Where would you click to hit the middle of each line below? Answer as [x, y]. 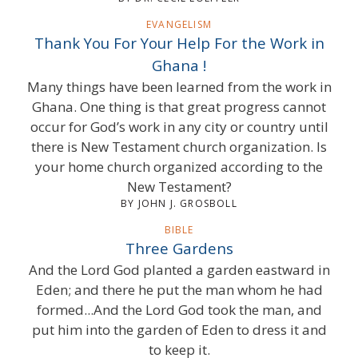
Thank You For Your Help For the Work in [179, 42]
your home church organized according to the [179, 166]
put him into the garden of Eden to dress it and [179, 329]
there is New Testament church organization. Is [179, 146]
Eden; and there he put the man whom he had [179, 289]
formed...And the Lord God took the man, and [179, 309]
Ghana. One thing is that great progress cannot [179, 106]
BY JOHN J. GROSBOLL [179, 203]
